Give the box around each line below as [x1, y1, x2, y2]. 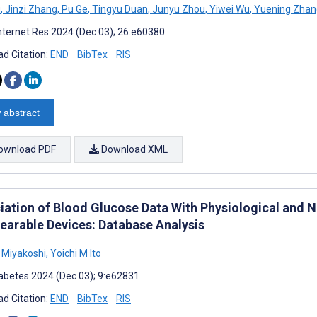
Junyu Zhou [150, 3, 205, 15]
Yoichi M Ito [48, 247, 101, 259]
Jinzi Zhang [3, 3, 57, 15]
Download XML [99, 143, 168, 155]
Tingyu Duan [90, 3, 148, 15]
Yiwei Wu [207, 3, 250, 15]
